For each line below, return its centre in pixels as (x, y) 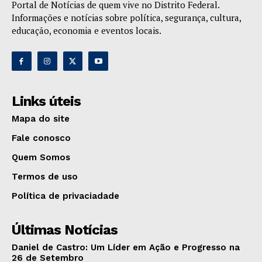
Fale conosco (41, 138)
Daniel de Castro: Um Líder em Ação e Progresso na (126, 248)
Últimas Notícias (65, 230)
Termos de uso (45, 177)
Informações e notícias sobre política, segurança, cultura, (126, 17)
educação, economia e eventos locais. (87, 30)
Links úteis (46, 101)
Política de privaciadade (65, 196)
